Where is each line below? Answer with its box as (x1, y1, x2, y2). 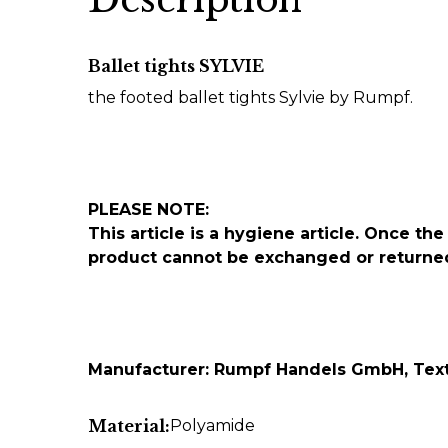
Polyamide (170, 416, 255, 435)
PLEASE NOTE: (88, 200, 209, 219)
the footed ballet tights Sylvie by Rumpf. (88, 88, 413, 107)
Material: (88, 416, 170, 436)
